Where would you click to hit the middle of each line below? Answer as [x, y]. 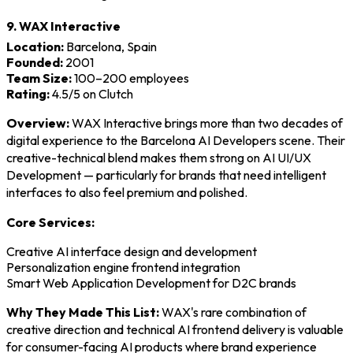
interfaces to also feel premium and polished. [127, 192]
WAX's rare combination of [233, 312]
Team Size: [39, 78]
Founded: [35, 62]
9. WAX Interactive [63, 26]
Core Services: [50, 222]
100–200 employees [130, 78]
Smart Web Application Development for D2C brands [151, 282]
